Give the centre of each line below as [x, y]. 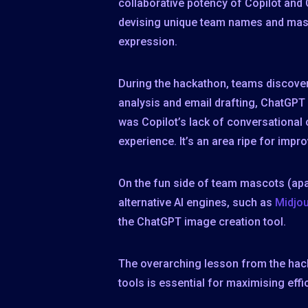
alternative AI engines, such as [197, 203]
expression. [148, 42]
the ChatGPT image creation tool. [202, 222]
